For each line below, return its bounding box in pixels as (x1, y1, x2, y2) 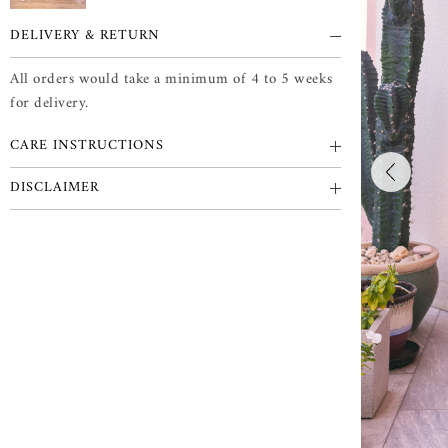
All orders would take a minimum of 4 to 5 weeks (10, 65, 333, 93)
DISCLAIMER (10, 174, 99, 200)
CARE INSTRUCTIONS (10, 132, 164, 158)
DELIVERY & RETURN (10, 22, 160, 48)
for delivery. (10, 89, 89, 117)
